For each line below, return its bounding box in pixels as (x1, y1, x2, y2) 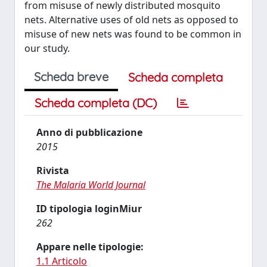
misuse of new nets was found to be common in (24, 27, 241, 41)
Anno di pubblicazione (36, 126, 142, 139)
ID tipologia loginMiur (36, 202, 142, 215)
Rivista (36, 164, 69, 177)
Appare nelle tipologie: (36, 240, 144, 253)
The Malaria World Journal (36, 178, 145, 191)
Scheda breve (34, 69, 108, 84)
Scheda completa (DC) (35, 95, 157, 110)
